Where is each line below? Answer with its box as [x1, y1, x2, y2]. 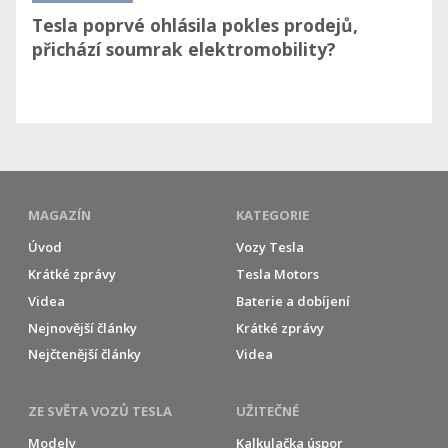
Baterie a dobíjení [236, 291, 351, 310]
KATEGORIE [236, 205, 310, 224]
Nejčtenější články [28, 345, 142, 364]
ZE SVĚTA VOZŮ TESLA [28, 401, 173, 420]
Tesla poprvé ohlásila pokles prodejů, [32, 13, 358, 38]
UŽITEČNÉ [236, 401, 300, 420]
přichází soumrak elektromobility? [32, 37, 336, 62]
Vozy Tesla [236, 238, 305, 257]
